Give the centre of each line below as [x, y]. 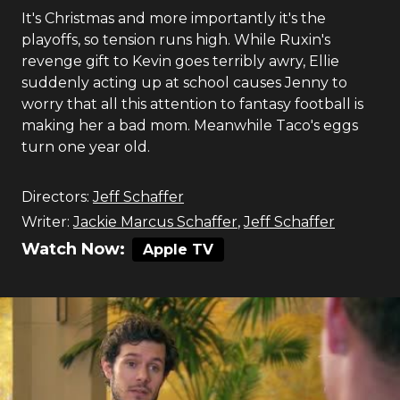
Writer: [46, 222]
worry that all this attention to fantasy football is [192, 104]
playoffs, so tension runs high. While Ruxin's [176, 40]
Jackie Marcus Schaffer [155, 222]
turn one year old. [86, 147]
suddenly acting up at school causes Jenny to [184, 83]
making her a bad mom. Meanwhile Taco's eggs [190, 125]
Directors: [55, 197]
